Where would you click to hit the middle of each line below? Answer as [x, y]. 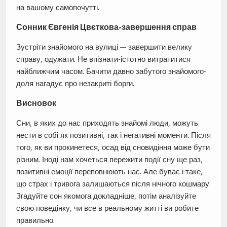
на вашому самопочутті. [58, 8]
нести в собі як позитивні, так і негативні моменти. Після [113, 135]
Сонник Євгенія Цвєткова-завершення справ [106, 27]
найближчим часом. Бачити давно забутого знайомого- [111, 71]
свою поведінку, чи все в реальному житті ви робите [107, 208]
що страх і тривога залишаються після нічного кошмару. [113, 184]
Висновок [36, 103]
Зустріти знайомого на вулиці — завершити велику [104, 47]
